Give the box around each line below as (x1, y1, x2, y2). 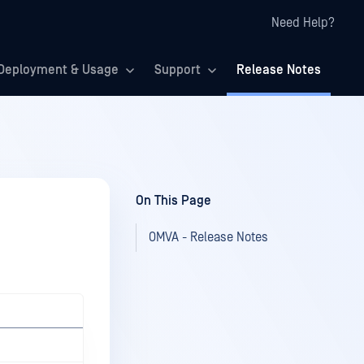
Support (154, 63, 201, 77)
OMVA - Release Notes (149, 230, 268, 245)
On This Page (136, 193, 211, 208)
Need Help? (271, 15, 335, 30)
